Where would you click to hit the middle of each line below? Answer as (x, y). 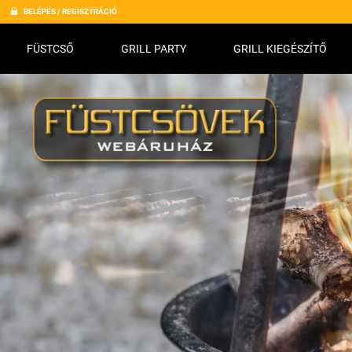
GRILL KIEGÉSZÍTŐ (280, 49)
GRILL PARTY (154, 49)
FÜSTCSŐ (50, 49)
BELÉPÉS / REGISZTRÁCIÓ (71, 11)
